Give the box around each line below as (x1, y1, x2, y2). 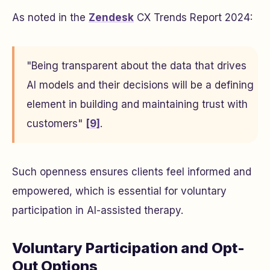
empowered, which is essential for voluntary (12, 185, 227, 197)
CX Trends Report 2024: (134, 11, 253, 24)
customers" (27, 118, 86, 130)
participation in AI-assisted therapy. (12, 204, 183, 216)
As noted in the (12, 11, 89, 24)
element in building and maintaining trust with (27, 98, 248, 110)
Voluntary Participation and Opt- (12, 239, 245, 257)
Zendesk (89, 11, 134, 24)
